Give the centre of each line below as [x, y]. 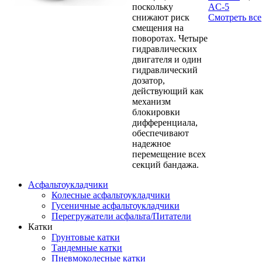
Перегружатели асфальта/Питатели [121, 216]
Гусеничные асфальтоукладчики [116, 205]
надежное [151, 143]
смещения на [158, 27]
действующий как [168, 91]
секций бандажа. [166, 164]
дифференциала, [165, 122]
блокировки [156, 112]
